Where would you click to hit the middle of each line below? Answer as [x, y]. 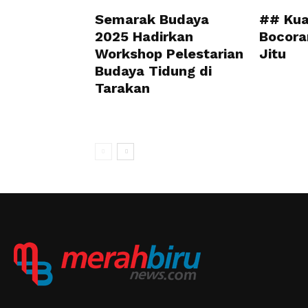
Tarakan [122, 88]
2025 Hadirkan [144, 36]
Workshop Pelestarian [169, 54]
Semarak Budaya [152, 19]
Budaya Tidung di [153, 71]
